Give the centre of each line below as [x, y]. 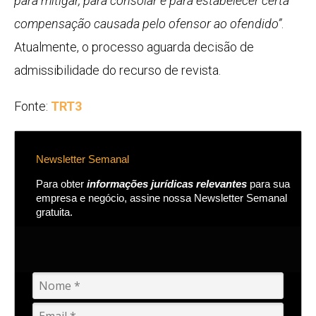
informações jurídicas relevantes [167, 184]
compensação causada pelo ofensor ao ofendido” [148, 24]
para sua [268, 184]
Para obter [61, 184]
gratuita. [54, 213]
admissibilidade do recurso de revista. [117, 71]
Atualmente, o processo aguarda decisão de [134, 47]
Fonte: [32, 107]
